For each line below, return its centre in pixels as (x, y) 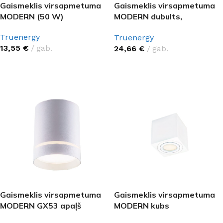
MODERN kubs (142, 205)
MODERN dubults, (148, 16)
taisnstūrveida (143, 27)
